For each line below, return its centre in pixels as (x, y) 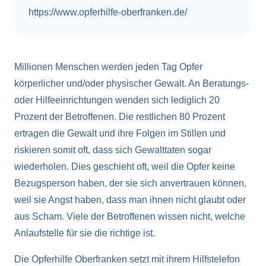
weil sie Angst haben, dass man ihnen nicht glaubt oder (130, 200)
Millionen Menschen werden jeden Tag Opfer (108, 67)
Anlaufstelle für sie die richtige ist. (85, 233)
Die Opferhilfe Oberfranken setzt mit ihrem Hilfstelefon (127, 259)
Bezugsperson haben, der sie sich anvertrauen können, (130, 183)
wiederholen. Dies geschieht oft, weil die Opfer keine (125, 167)
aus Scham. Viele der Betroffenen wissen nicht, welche (130, 217)
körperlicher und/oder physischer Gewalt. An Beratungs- (132, 84)
